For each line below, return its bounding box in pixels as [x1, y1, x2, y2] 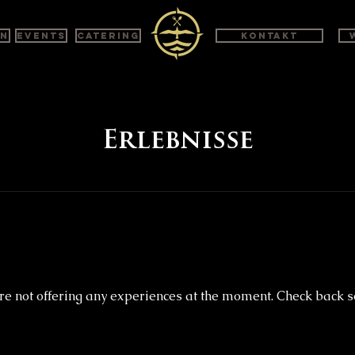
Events [17, 30, 66, 41]
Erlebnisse [101, 129, 254, 155]
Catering [77, 30, 139, 41]
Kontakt [241, 30, 298, 41]
